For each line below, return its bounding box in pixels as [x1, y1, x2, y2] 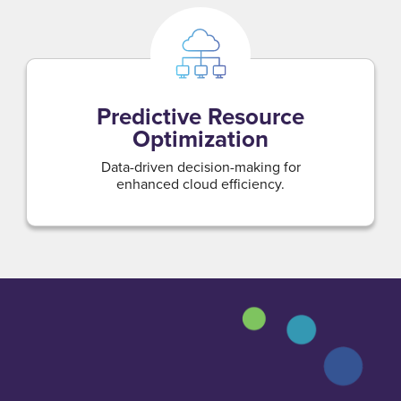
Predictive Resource [97, 99, 304, 133]
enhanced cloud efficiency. [116, 174, 285, 193]
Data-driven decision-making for [100, 157, 301, 176]
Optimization [132, 122, 269, 156]
